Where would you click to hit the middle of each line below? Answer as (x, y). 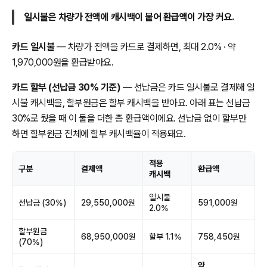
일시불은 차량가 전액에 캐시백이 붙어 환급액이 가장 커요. (129, 17)
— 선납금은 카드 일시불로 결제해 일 (188, 87)
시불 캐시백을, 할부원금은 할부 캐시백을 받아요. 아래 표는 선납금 (131, 103)
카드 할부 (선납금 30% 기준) (66, 87)
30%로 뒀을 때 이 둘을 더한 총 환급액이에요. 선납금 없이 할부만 (129, 118)
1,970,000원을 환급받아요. (63, 62)
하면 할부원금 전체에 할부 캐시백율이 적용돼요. (99, 133)
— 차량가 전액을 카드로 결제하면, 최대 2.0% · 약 (145, 46)
